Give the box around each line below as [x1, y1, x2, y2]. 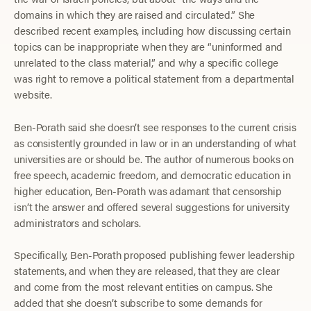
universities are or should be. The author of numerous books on [14, 151, 294, 166]
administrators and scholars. [14, 215, 142, 230]
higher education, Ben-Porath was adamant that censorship [14, 183, 282, 198]
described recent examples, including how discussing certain [14, 23, 291, 38]
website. [14, 87, 53, 102]
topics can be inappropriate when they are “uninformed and [14, 39, 283, 54]
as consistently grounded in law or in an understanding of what [14, 135, 296, 150]
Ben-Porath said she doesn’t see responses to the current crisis [14, 119, 296, 134]
